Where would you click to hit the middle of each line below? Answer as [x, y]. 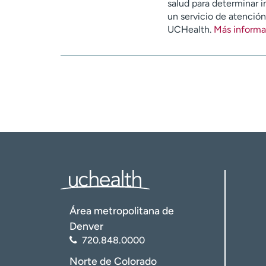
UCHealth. [191, 30]
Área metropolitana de [122, 211]
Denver [86, 226]
